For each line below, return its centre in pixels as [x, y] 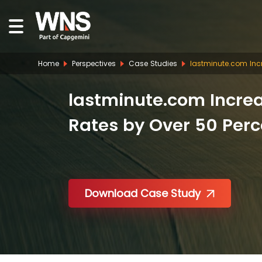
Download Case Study [143, 193]
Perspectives [94, 63]
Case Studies [153, 63]
